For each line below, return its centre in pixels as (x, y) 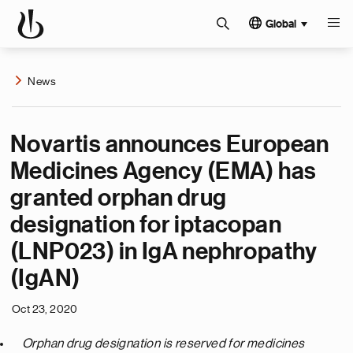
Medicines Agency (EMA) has (163, 171)
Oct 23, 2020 (45, 309)
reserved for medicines (240, 344)
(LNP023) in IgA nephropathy (164, 251)
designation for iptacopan (146, 225)
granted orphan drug (119, 198)
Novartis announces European (170, 144)
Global (281, 24)
